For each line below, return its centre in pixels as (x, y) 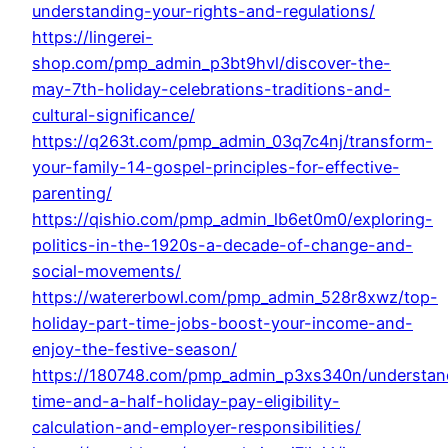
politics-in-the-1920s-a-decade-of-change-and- (222, 245)
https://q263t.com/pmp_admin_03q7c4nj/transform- (232, 141)
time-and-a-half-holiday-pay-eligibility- (186, 401)
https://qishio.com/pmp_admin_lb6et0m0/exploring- (232, 219)
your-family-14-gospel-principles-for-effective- (216, 167)
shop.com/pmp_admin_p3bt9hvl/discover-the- (211, 63)
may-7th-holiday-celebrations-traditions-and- (211, 89)
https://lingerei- (92, 37)
